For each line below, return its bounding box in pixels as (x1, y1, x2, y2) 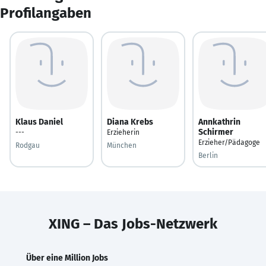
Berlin (198, 151, 218, 160)
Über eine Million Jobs (26, 252, 108, 263)
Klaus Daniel (15, 116, 63, 127)
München (107, 141, 137, 150)
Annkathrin (198, 116, 240, 127)
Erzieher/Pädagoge (198, 138, 260, 147)
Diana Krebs (107, 116, 153, 127)
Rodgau (15, 141, 40, 150)
